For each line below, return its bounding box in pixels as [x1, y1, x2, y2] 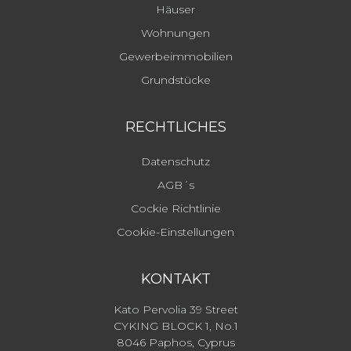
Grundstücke [140, 73, 211, 88]
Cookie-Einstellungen [117, 225, 234, 240]
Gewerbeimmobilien [118, 49, 233, 64]
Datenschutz [141, 154, 210, 169]
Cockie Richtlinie [130, 201, 221, 216]
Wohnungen [141, 26, 210, 41]
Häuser [156, 2, 195, 17]
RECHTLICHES [125, 118, 226, 136]
